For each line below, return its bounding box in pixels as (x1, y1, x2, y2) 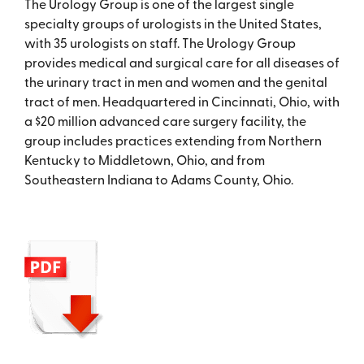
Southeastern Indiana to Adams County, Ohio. (24, 170, 293, 188)
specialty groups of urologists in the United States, (24, 14, 322, 32)
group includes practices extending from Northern (24, 131, 322, 149)
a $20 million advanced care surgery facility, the (24, 111, 306, 130)
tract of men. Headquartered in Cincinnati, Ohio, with (24, 92, 340, 110)
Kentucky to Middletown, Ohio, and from (24, 150, 265, 169)
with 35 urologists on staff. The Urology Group (24, 33, 296, 52)
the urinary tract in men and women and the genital (24, 72, 327, 91)
